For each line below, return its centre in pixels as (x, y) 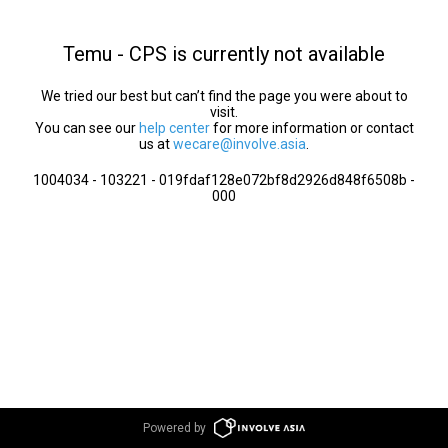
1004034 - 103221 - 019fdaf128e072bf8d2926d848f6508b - (224, 180)
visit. (224, 112)
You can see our (86, 128)
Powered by (175, 428)
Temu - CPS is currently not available (224, 54)
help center (174, 128)
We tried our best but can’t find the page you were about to (224, 96)
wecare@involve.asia (239, 144)
